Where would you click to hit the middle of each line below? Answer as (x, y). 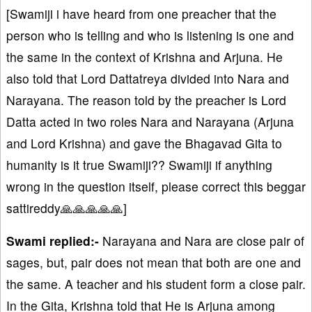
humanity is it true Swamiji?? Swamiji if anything (139, 164)
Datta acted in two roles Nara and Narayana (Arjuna (150, 121)
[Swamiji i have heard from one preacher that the (141, 13)
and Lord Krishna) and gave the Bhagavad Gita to (144, 143)
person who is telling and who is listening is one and (150, 35)
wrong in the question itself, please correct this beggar (156, 186)
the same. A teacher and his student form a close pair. (156, 283)
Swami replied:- (53, 240)
